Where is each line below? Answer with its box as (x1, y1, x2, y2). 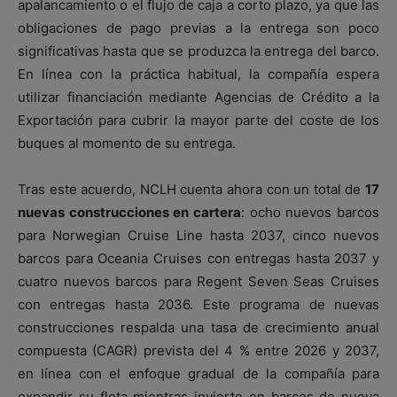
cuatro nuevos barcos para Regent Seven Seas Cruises (18, 273, 379, 291)
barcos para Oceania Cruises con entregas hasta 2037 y (18, 250, 379, 268)
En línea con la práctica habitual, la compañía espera (18, 66, 379, 83)
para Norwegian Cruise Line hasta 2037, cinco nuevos (18, 227, 379, 245)
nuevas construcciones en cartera (18, 204, 241, 222)
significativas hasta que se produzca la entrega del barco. (18, 43, 379, 60)
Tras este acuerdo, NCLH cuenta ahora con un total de (18, 181, 365, 198)
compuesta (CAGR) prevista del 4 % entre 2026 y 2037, (18, 342, 379, 360)
